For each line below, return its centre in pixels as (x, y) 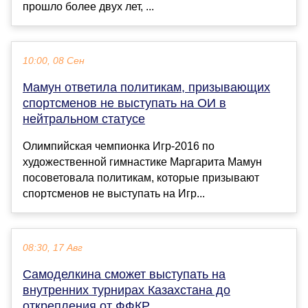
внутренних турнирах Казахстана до (126, 290)
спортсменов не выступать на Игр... (114, 193)
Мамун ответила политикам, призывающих (146, 87)
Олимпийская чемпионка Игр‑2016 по (119, 146)
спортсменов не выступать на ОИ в (124, 103)
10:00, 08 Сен (54, 60)
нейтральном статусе (84, 119)
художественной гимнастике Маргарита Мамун (142, 162)
